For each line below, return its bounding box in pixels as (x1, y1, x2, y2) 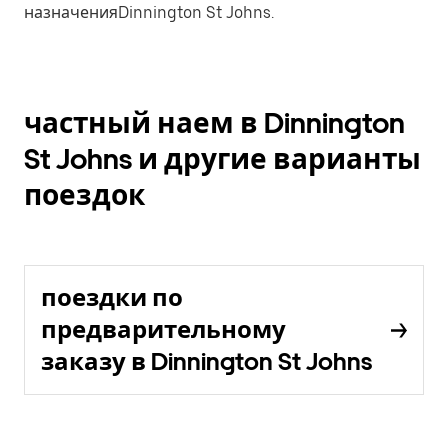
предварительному (41, 315, 286, 344)
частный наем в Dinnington (24, 106, 405, 140)
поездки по (41, 283, 183, 312)
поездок (24, 178, 145, 212)
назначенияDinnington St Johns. (24, 3, 274, 22)
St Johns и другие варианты (24, 142, 421, 176)
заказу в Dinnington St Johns (41, 347, 372, 376)
